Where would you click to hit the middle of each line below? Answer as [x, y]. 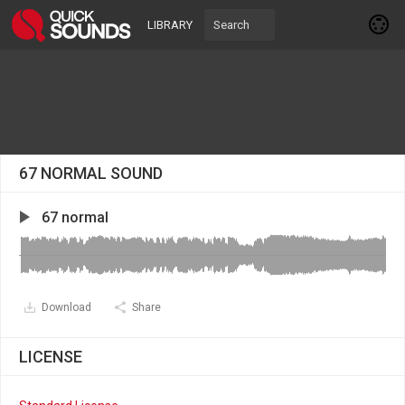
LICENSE [51, 357]
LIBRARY [170, 25]
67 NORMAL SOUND [91, 173]
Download [66, 307]
